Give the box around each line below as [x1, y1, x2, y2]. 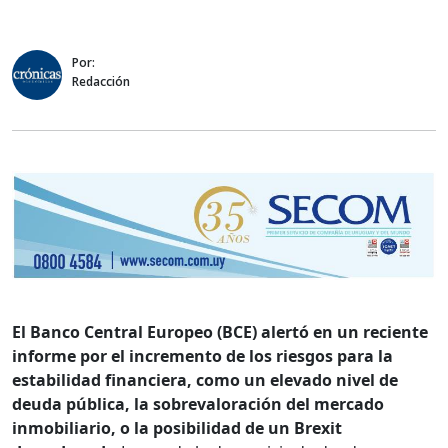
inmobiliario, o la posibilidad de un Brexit [12, 417, 342, 440]
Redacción [72, 72, 130, 90]
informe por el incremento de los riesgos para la [12, 345, 393, 368]
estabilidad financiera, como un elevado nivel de [12, 369, 398, 392]
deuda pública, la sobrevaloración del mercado [12, 393, 384, 416]
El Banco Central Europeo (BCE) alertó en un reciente [12, 321, 428, 344]
